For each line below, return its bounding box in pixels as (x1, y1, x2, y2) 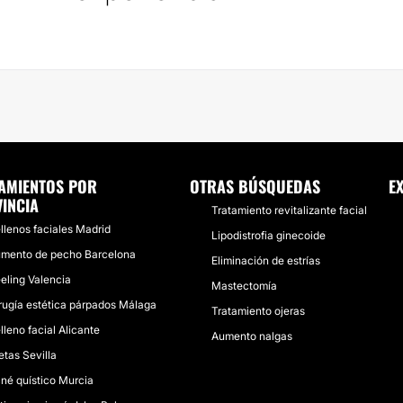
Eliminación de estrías (211, 254, 320, 267)
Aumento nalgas (211, 329, 292, 343)
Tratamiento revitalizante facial (211, 203, 367, 217)
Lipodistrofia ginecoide (211, 228, 326, 242)
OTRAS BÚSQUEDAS (190, 175, 320, 198)
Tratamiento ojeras (211, 304, 305, 318)
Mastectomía (211, 279, 277, 292)
